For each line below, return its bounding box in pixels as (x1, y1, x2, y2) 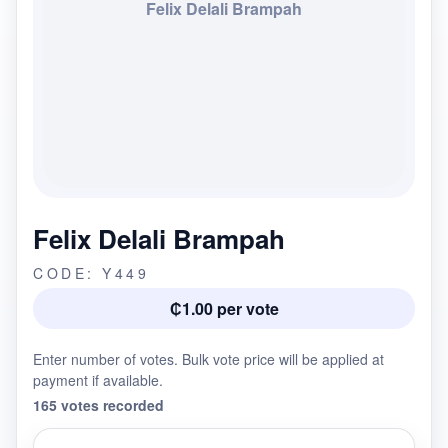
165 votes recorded (33, 395, 164, 415)
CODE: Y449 (33, 263, 149, 283)
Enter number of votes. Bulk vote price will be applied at (33, 349, 384, 369)
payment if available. (33, 370, 163, 390)
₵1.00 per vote (169, 297, 279, 320)
